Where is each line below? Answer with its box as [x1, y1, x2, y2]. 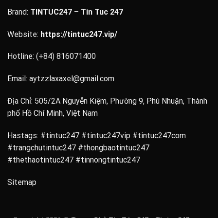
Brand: [7, 7, 30, 17]
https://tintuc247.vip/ [40, 29, 117, 39]
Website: [7, 29, 40, 39]
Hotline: [7, 52, 36, 61]
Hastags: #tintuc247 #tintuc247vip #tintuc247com [7, 130, 186, 140]
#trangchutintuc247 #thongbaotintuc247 [7, 143, 149, 152]
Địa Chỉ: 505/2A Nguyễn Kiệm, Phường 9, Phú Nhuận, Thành [7, 96, 207, 106]
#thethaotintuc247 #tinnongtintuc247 [7, 155, 140, 164]
